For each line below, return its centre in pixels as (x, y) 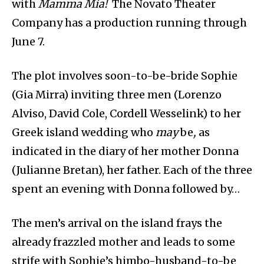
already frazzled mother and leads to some (123, 242)
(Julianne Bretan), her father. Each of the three (132, 170)
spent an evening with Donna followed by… (126, 189)
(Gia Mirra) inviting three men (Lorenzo (117, 94)
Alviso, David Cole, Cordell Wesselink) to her (126, 113)
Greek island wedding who (84, 132)
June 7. (28, 41)
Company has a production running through (129, 22)
